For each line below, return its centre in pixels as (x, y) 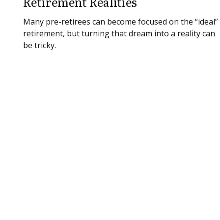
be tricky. (39, 45)
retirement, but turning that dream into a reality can (119, 33)
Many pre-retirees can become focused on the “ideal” (120, 21)
